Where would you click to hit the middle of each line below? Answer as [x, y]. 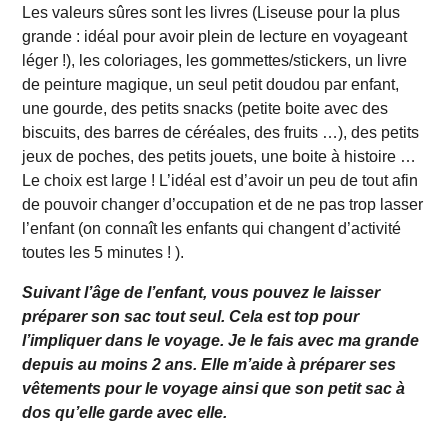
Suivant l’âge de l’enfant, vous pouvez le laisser [201, 292]
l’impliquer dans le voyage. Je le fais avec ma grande [221, 340]
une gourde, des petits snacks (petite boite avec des [205, 108]
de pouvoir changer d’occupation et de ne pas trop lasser [223, 204]
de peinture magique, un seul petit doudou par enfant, [211, 84]
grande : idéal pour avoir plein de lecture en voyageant [215, 36]
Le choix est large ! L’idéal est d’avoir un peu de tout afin [220, 180]
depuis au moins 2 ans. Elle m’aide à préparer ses [209, 364]
